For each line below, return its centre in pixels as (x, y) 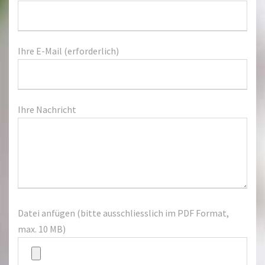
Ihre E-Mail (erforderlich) (68, 51)
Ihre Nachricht (47, 109)
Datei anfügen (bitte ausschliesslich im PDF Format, (123, 213)
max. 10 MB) (42, 229)
